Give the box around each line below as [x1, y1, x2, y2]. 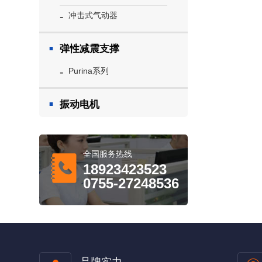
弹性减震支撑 [60, 43, 120, 54]
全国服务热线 [83, 149, 133, 158]
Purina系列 [68, 66, 109, 75]
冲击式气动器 [68, 11, 118, 20]
